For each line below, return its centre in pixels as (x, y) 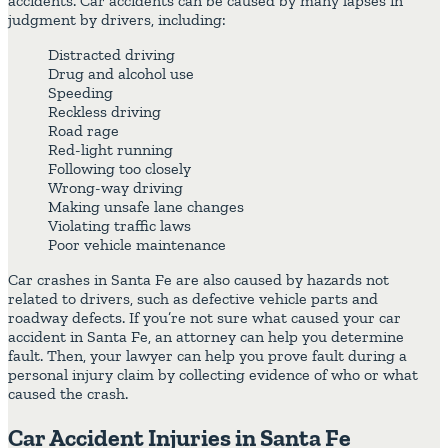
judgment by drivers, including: (117, 19)
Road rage (83, 130)
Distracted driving (111, 54)
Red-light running (110, 149)
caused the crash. (68, 393)
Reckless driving (104, 111)
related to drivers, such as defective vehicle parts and (193, 298)
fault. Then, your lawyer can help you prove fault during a (207, 355)
